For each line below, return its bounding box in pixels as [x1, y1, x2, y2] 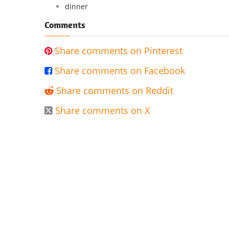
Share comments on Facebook [55, 64, 185, 77]
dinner [65, 2, 88, 11]
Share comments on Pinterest [55, 44, 182, 57]
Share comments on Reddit [56, 84, 173, 97]
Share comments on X [55, 104, 150, 117]
